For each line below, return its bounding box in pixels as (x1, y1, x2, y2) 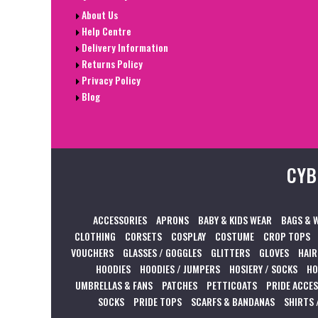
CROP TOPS (263, 228, 310, 243)
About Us (79, 7, 118, 23)
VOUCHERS (71, 244, 114, 260)
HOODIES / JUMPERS (139, 261, 220, 276)
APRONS (156, 212, 189, 227)
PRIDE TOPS (133, 293, 182, 309)
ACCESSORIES (93, 212, 147, 227)
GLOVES (259, 244, 289, 260)
